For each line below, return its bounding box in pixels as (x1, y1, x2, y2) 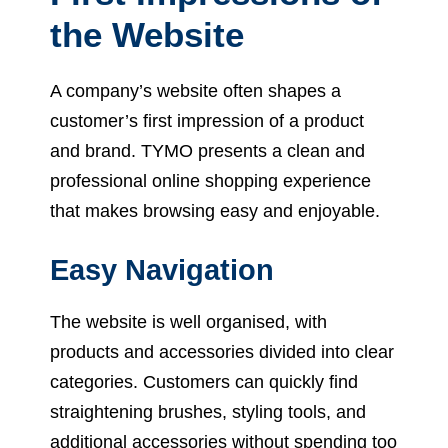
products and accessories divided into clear (50, 341, 394, 362)
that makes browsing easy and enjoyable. (50, 200, 380, 221)
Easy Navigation (50, 253, 274, 286)
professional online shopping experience (50, 170, 371, 191)
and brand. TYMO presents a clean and (50, 140, 365, 161)
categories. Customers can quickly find (50, 371, 358, 392)
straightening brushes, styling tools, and (50, 401, 366, 422)
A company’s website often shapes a (50, 80, 341, 101)
